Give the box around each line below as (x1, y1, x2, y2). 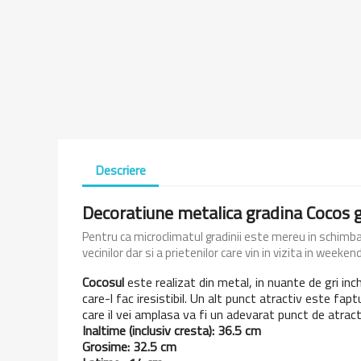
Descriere (95, 160, 146, 180)
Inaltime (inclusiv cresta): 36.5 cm (82, 320, 261, 340)
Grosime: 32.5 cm (82, 336, 176, 356)
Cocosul (82, 272, 124, 292)
